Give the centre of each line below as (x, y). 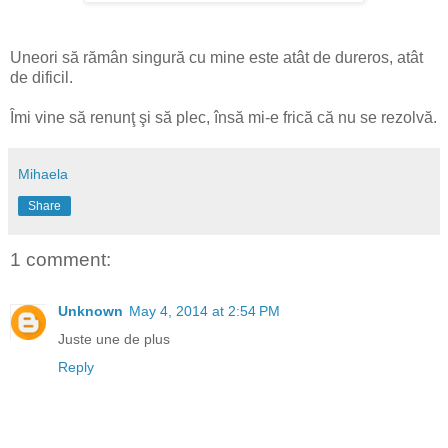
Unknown (90, 311)
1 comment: (60, 259)
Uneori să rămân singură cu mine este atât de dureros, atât (216, 57)
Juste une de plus (114, 339)
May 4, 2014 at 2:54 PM (204, 311)
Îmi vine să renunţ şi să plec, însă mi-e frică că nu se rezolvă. (223, 117)
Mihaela (43, 173)
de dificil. (41, 77)
